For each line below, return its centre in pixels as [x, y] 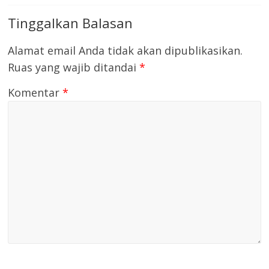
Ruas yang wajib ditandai [74, 68]
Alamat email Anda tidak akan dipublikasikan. [125, 51]
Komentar [35, 93]
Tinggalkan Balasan [71, 23]
